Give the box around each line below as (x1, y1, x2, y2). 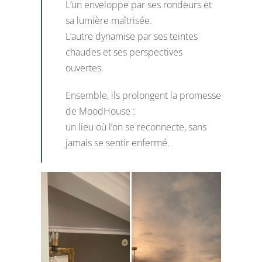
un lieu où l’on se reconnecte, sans (65, 120, 206, 133)
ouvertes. (65, 61, 104, 74)
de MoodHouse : (65, 104, 135, 118)
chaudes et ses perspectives (65, 45, 182, 58)
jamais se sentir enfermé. (65, 136, 170, 149)
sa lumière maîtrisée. (65, 13, 152, 27)
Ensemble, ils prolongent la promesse (65, 88, 221, 102)
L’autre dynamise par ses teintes (65, 29, 198, 43)
